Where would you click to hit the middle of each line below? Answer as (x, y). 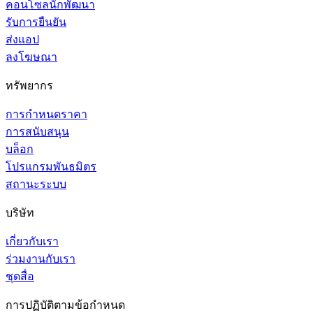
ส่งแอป (22, 39)
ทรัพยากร (29, 85)
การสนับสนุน (37, 131)
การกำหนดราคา (46, 114)
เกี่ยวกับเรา (32, 241)
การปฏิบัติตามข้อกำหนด (65, 305)
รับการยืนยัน (36, 22)
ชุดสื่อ (20, 276)
